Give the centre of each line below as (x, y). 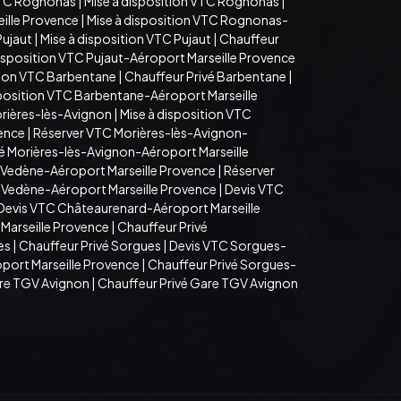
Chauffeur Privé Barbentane (205, 76)
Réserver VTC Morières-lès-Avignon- (141, 132)
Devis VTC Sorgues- (228, 245)
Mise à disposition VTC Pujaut (126, 38)
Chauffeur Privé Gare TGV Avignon (198, 282)
